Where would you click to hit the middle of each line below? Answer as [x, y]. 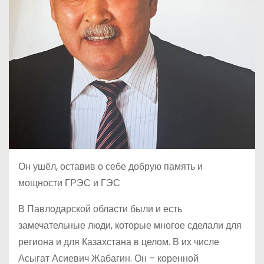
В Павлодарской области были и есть [100, 209]
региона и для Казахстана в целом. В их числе [119, 242]
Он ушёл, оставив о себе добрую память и [110, 166]
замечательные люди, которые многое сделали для [130, 225]
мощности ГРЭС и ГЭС [69, 183]
